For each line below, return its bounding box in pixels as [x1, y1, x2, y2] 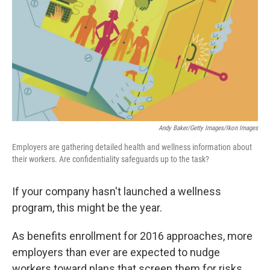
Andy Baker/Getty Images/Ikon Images [159, 124, 258, 132]
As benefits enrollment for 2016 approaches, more [12, 230, 253, 242]
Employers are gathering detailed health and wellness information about [12, 142, 252, 152]
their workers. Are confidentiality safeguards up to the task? [12, 154, 209, 164]
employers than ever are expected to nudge [12, 246, 220, 259]
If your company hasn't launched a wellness [12, 185, 221, 198]
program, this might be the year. [12, 201, 162, 214]
